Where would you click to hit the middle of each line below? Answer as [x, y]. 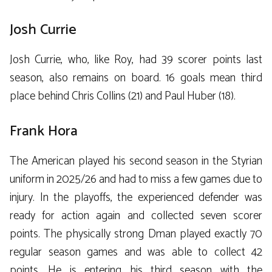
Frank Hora [44, 131]
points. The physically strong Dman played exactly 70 [136, 234]
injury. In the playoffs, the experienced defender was [136, 197]
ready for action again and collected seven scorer [136, 216]
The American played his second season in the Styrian [136, 161]
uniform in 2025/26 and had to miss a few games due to [136, 179]
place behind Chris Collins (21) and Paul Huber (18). [123, 97]
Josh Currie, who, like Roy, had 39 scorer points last [136, 60]
